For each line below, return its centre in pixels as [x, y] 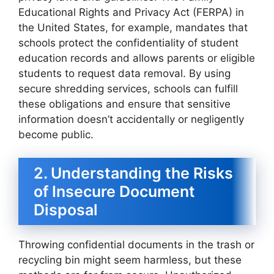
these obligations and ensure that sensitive [124, 104]
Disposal [66, 210]
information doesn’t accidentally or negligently [131, 119]
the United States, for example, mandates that [133, 27]
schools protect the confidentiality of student [128, 43]
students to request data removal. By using [124, 73]
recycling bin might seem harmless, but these [130, 260]
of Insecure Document [114, 192]
